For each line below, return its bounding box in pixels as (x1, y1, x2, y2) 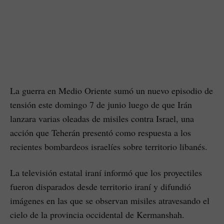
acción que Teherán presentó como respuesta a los (10, 126, 191, 138)
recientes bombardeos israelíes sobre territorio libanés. (10, 140, 207, 152)
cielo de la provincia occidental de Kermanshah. (10, 208, 184, 220)
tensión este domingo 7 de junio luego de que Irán (10, 98, 192, 110)
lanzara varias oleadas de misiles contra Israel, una (10, 112, 194, 124)
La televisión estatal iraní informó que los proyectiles (10, 166, 202, 178)
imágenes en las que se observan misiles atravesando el (10, 194, 209, 206)
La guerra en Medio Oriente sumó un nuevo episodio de (10, 84, 213, 96)
